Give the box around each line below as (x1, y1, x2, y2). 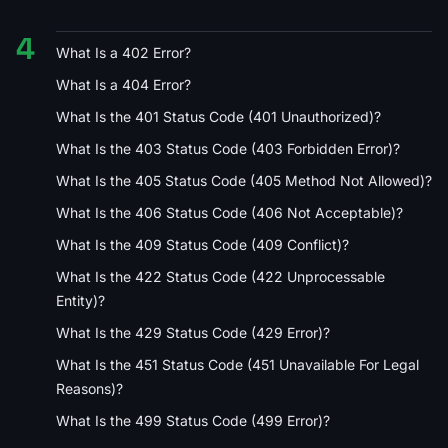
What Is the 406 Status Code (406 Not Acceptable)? (56, 203, 403, 221)
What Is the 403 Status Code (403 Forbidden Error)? (56, 139, 400, 157)
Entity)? (56, 291, 105, 309)
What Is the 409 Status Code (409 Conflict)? (56, 235, 349, 253)
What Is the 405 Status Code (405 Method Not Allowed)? (56, 171, 432, 189)
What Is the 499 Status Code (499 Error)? (56, 411, 330, 429)
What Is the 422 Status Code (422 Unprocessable (56, 267, 385, 285)
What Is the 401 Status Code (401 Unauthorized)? (56, 107, 381, 125)
